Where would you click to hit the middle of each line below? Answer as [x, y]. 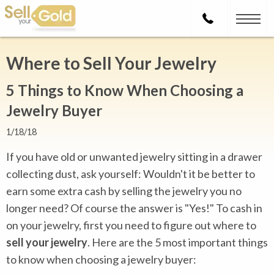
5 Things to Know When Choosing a [125, 90]
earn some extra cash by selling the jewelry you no [124, 191]
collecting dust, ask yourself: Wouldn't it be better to [131, 174]
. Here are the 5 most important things [178, 242]
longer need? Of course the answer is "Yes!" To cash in [134, 208]
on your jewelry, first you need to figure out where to [131, 225]
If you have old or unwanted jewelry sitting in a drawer [134, 157]
